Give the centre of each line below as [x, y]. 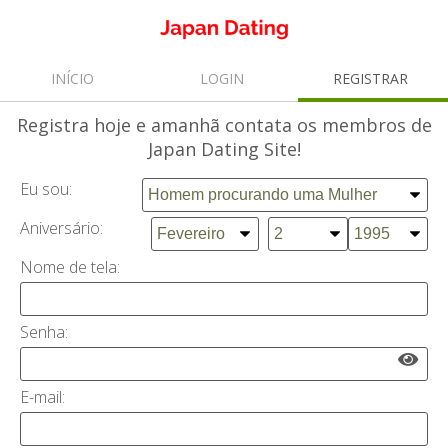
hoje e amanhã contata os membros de [260, 125]
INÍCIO [75, 79]
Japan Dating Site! [224, 149]
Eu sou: [46, 189]
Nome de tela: [72, 267]
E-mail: [42, 397]
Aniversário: [61, 228]
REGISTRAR [373, 79]
